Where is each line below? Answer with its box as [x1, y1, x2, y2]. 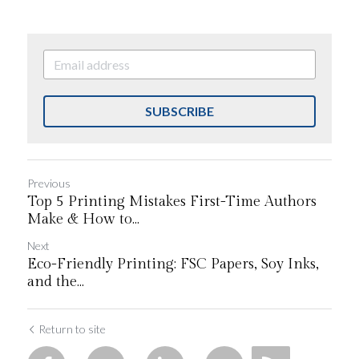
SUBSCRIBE [145, 103, 214, 119]
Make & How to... [27, 211, 139, 228]
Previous [27, 176, 71, 190]
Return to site [38, 322, 106, 336]
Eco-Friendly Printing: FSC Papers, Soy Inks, [27, 256, 319, 272]
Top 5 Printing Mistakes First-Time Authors [27, 193, 317, 210]
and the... [27, 273, 84, 290]
